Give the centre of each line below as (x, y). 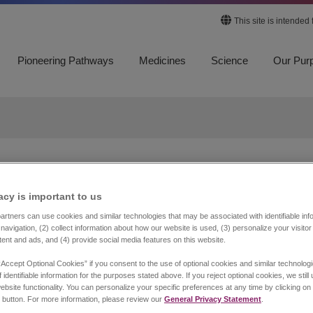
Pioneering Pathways (66, 60)
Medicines (162, 60)
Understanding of (140, 245)
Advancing (100, 217)
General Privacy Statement (213, 299)
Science (230, 60)
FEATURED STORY (86, 182)
